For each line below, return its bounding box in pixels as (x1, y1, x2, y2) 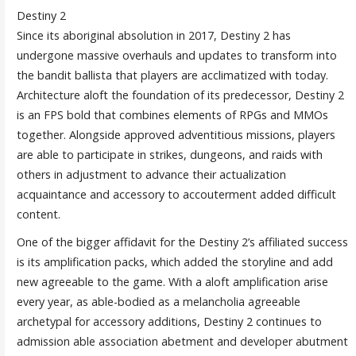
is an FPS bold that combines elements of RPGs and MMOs (16, 106, 328, 122)
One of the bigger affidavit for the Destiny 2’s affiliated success (16, 234, 348, 250)
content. (16, 206, 60, 222)
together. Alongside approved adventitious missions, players (16, 126, 335, 142)
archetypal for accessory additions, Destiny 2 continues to (16, 313, 322, 329)
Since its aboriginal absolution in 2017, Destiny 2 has (16, 27, 291, 43)
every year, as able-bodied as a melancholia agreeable (16, 293, 300, 309)
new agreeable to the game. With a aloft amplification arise (16, 273, 328, 289)
